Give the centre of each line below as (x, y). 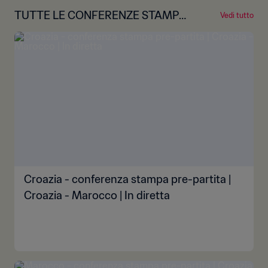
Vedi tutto (237, 15)
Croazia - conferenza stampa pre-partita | (127, 179)
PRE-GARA (42, 29)
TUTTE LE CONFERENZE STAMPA (100, 15)
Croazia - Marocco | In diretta (97, 195)
